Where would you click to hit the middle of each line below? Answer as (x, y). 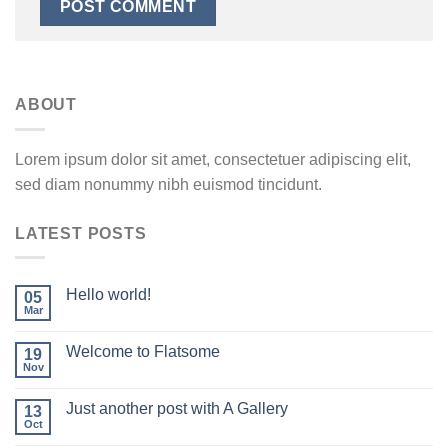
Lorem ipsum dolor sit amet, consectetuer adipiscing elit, (213, 159)
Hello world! (108, 295)
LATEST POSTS (81, 233)
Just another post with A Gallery (177, 409)
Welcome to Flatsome (143, 352)
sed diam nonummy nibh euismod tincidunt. (168, 184)
